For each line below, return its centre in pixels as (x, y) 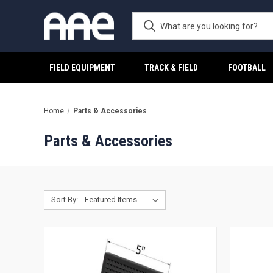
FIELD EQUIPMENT (83, 68)
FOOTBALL (246, 68)
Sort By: (64, 200)
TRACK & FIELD (172, 68)
